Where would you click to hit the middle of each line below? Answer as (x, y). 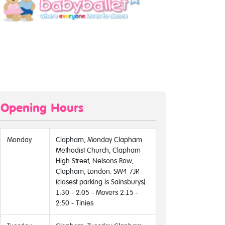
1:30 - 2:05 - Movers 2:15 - (97, 192)
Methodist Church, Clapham (98, 150)
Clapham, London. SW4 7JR (97, 171)
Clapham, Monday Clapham (99, 139)
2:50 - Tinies (75, 203)
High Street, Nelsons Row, (95, 160)
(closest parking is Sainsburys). (101, 182)
